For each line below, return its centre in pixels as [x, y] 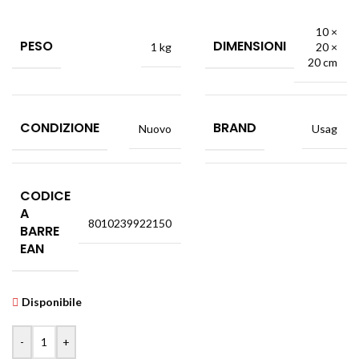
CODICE [45, 196]
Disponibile [52, 302]
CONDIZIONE [60, 128]
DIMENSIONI [250, 46]
